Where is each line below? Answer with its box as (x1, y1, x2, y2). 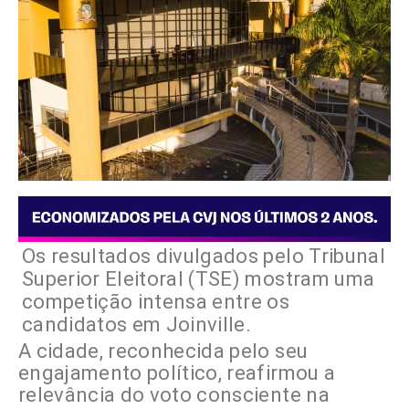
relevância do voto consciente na (18, 383, 330, 407)
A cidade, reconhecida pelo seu (18, 340, 309, 363)
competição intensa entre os (22, 290, 290, 314)
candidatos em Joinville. (22, 313, 252, 337)
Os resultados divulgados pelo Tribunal (22, 245, 385, 268)
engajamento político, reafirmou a (18, 362, 336, 385)
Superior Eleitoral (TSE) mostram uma (22, 267, 375, 291)
